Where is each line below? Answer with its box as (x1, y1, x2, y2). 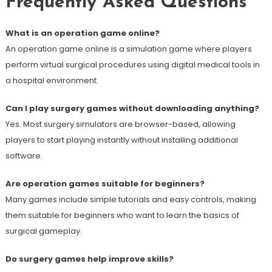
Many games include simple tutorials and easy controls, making (5, 194, 256, 205)
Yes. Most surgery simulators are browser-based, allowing (5, 118, 236, 130)
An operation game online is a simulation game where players (5, 43, 252, 55)
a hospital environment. (5, 75, 98, 86)
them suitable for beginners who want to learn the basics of (5, 209, 239, 221)
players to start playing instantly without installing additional (5, 134, 238, 146)
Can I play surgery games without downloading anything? (5, 103, 259, 114)
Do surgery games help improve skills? (5, 253, 174, 265)
